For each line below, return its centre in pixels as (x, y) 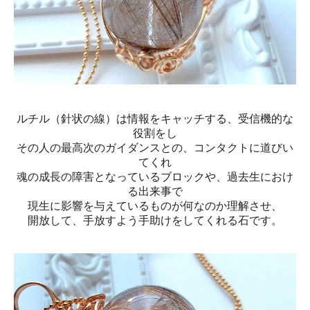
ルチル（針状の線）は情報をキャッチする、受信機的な (155, 118)
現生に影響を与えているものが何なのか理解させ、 (155, 206)
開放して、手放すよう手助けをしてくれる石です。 (155, 220)
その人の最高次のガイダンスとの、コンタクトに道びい (155, 147)
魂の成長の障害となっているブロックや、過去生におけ (155, 176)
